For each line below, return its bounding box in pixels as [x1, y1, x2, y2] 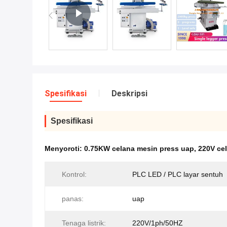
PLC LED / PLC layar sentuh [132, 170, 223, 178]
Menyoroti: [45, 144, 84, 153]
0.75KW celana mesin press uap [84, 144, 194, 153]
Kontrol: [62, 170, 87, 178]
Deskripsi [111, 89, 147, 98]
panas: [62, 195, 84, 203]
